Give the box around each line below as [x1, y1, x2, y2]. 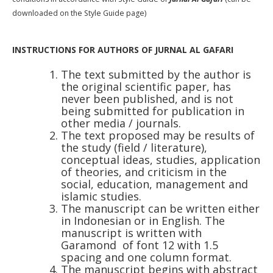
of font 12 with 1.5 [119, 237, 218, 252]
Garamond [60, 237, 119, 252]
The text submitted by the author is [60, 66, 251, 82]
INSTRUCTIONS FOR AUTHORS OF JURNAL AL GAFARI [12, 43, 233, 55]
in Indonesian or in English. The [60, 213, 225, 228]
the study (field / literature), [60, 140, 207, 155]
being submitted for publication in [60, 103, 244, 118]
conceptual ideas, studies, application [60, 152, 260, 167]
